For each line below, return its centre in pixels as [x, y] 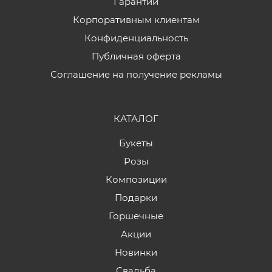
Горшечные [136, 216]
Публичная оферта [136, 56]
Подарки [136, 198]
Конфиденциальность [136, 38]
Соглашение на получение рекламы [136, 74]
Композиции [136, 179]
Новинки [136, 252]
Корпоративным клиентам [136, 20]
